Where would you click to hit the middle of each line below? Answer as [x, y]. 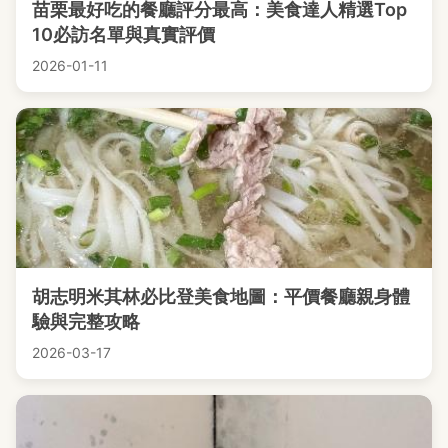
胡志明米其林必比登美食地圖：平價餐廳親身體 [221, 297]
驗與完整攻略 [86, 322]
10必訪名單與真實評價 [123, 35]
